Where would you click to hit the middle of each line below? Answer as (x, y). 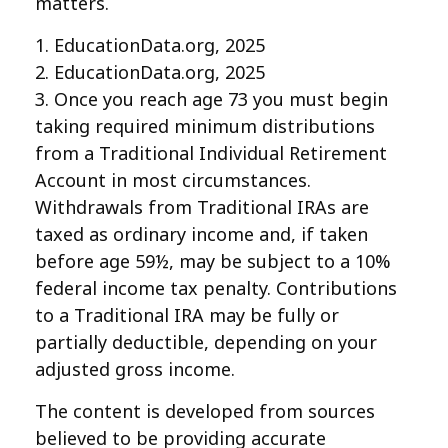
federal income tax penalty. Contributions (216, 288)
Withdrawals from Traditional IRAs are (202, 207)
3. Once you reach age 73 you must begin (211, 99)
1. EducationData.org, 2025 (150, 45)
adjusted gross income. (135, 369)
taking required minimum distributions (205, 126)
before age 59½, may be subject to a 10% (213, 261)
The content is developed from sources (205, 411)
